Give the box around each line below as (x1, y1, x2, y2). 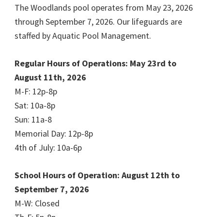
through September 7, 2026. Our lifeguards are (15, 15, 182, 27)
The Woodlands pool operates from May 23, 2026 (15, 1, 193, 13)
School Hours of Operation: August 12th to (15, 169, 180, 181)
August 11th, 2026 (15, 71, 86, 83)
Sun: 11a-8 (15, 113, 52, 125)
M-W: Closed (15, 197, 60, 209)
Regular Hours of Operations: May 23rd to (15, 57, 176, 69)
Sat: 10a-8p (15, 99, 55, 111)
